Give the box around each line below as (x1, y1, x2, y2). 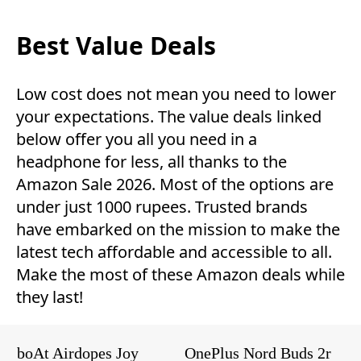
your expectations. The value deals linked (16, 105, 322, 127)
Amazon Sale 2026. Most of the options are (16, 172, 334, 195)
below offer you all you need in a (16, 127, 257, 150)
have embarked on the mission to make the (16, 218, 340, 240)
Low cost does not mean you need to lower (16, 82, 336, 105)
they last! (16, 285, 83, 308)
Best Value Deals (16, 28, 216, 62)
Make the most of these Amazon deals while (16, 263, 345, 285)
